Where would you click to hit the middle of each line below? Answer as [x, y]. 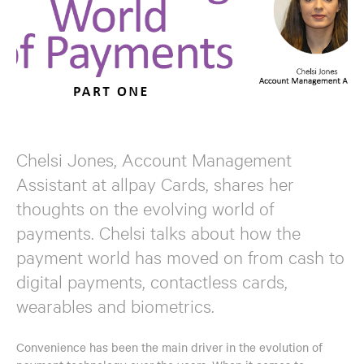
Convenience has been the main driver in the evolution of [169, 347]
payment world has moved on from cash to [180, 256]
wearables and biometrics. [115, 305]
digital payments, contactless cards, [152, 281]
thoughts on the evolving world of [145, 208]
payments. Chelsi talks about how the [158, 232]
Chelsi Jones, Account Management [154, 159]
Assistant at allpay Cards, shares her [155, 183]
